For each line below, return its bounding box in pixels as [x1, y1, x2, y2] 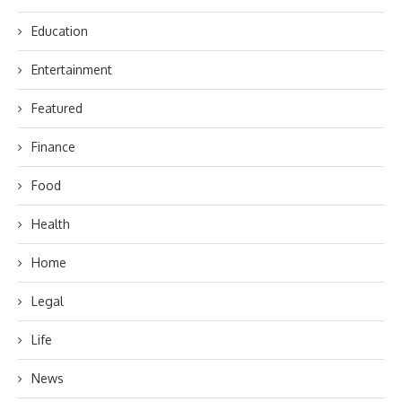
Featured [31, 100, 83, 116]
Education [31, 23, 88, 39]
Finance [31, 139, 75, 154]
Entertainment [31, 62, 112, 77]
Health [31, 216, 70, 232]
